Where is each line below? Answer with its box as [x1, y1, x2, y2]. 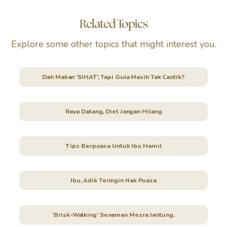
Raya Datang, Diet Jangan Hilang [65, 107, 162, 116]
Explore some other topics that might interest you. [11, 37, 216, 50]
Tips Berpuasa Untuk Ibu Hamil [65, 141, 162, 150]
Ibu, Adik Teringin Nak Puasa [70, 176, 157, 184]
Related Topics [80, 16, 147, 31]
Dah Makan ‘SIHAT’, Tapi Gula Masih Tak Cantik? [42, 72, 185, 81]
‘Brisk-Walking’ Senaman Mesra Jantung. [52, 210, 175, 219]
